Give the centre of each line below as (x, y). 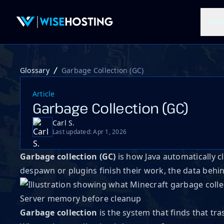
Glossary (35, 70)
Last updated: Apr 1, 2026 (89, 132)
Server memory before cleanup (81, 198)
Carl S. (64, 123)
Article (44, 94)
